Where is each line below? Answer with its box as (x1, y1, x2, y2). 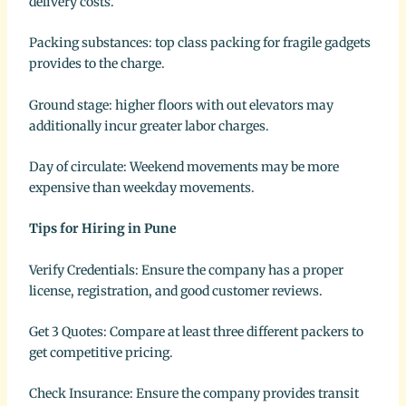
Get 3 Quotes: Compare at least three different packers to (28, 324, 363, 341)
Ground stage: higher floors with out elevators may (28, 96, 333, 113)
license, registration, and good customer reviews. (28, 282, 323, 299)
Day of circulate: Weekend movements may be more (28, 158, 339, 175)
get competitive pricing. (28, 344, 173, 362)
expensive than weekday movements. (28, 179, 255, 196)
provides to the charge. (28, 55, 165, 72)
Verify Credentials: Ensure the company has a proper (28, 261, 343, 278)
